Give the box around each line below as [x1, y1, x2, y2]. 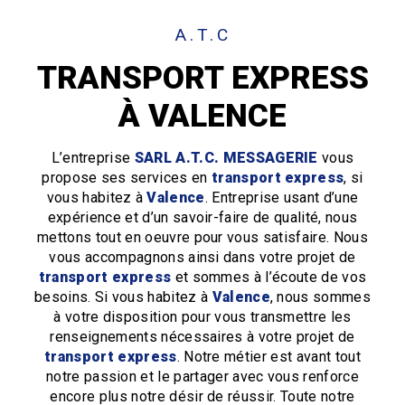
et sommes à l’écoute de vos [171, 268, 367, 286]
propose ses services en [42, 168, 212, 186]
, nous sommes [269, 287, 372, 306]
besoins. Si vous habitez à [33, 287, 212, 306]
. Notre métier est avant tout [176, 347, 361, 365]
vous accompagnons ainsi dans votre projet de [49, 248, 356, 266]
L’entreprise [51, 148, 135, 166]
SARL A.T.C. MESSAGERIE [134, 148, 318, 166]
